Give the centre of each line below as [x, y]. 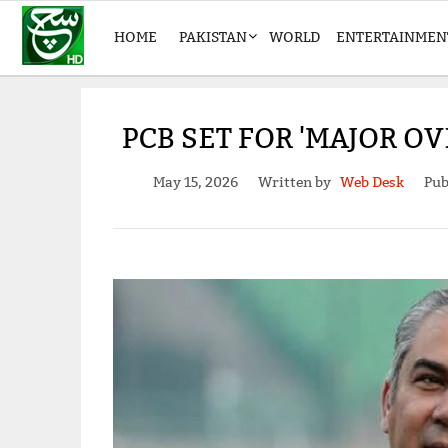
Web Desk [371, 182]
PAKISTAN [213, 37]
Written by [298, 182]
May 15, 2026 [195, 182]
